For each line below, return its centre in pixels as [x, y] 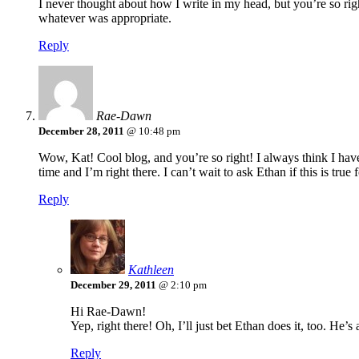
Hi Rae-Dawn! [108, 312]
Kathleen [151, 270]
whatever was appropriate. [105, 18]
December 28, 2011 [81, 131]
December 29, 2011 [113, 285]
